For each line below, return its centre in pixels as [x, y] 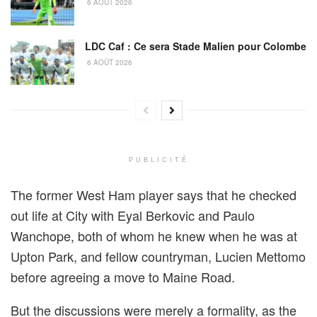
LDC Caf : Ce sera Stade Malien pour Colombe [196, 46]
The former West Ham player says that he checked [154, 194]
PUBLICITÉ [158, 160]
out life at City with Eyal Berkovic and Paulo [133, 215]
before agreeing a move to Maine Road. [123, 276]
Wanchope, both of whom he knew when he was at [154, 235]
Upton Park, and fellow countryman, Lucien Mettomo [158, 256]
